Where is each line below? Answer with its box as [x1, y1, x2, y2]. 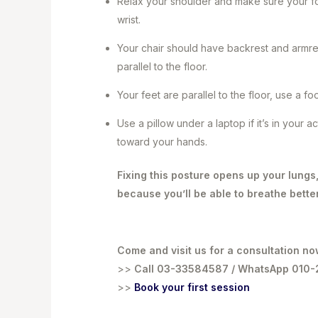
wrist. [117, 13, 141, 26]
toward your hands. [117, 135, 211, 148]
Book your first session [134, 280, 253, 293]
